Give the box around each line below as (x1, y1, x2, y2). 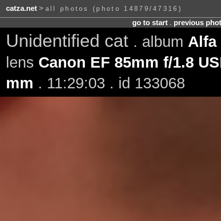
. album (133, 33, 188, 50)
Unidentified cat (5, 31, 133, 51)
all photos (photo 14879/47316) (45, 5, 183, 13)
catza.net (5, 4, 37, 13)
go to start (132, 18, 168, 27)
